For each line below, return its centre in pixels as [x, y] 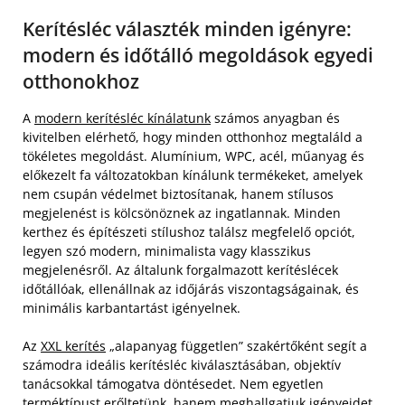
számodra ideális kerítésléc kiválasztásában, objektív [182, 365]
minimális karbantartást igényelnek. [132, 308]
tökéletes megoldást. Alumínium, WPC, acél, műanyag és [193, 156]
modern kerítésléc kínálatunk [122, 118]
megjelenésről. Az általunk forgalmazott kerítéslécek [180, 270]
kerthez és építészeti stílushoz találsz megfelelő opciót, [189, 232]
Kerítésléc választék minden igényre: [187, 29]
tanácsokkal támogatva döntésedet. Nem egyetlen [173, 384]
